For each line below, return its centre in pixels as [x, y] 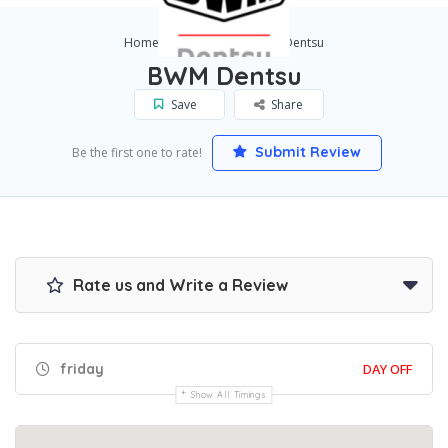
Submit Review [305, 151]
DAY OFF [387, 368]
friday [80, 368]
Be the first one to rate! [136, 152]
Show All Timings [229, 394]
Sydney [203, 42]
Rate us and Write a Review [178, 284]
